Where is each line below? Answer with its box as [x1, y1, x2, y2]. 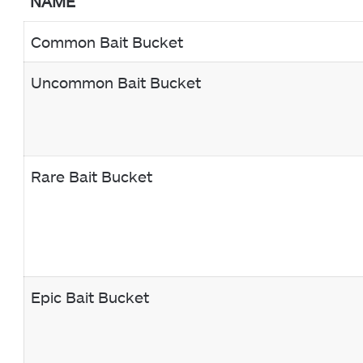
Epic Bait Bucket [31, 288, 149, 307]
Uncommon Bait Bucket [31, 73, 201, 92]
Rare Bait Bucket [31, 167, 152, 186]
